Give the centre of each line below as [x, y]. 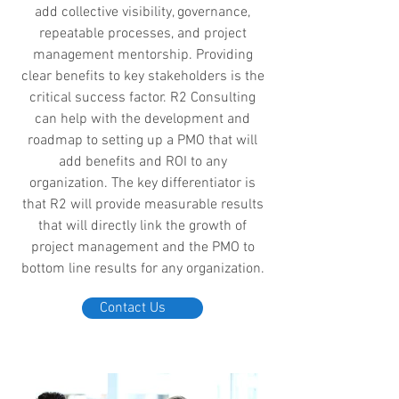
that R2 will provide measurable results [142, 205]
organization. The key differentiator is [142, 183]
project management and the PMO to [142, 248]
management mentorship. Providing [142, 55]
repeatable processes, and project [142, 34]
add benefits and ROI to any [142, 162]
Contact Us [133, 308]
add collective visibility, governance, [142, 12]
